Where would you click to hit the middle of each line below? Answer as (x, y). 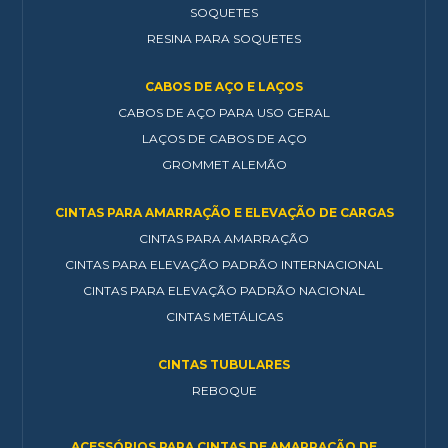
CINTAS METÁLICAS (224, 316)
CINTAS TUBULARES (224, 364)
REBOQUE (224, 390)
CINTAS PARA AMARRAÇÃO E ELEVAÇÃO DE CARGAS (224, 212)
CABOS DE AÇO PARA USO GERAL (224, 112)
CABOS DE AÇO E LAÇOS (224, 86)
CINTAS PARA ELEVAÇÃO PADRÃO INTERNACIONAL (224, 264)
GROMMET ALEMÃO (224, 164)
